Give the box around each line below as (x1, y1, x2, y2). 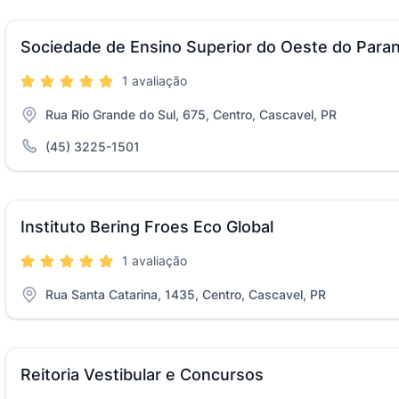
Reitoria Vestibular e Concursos (20, 365, 264, 384)
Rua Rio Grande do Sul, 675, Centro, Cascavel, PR (45, 107, 337, 122)
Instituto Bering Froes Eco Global (20, 217, 273, 236)
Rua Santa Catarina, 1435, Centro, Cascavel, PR (45, 287, 326, 302)
